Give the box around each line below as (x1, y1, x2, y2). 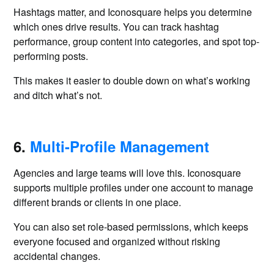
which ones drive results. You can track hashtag (13, 20, 220, 34)
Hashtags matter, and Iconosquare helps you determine (13, 5, 253, 19)
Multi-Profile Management (30, 136, 210, 157)
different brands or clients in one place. (13, 195, 182, 209)
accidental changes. (13, 249, 101, 263)
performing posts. (13, 49, 89, 63)
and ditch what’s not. (13, 88, 103, 102)
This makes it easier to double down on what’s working (13, 73, 251, 87)
